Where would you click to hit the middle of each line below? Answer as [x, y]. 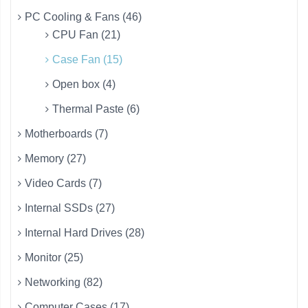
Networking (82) [64, 283]
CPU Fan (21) [86, 35]
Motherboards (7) [66, 134]
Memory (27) [55, 159]
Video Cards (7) [63, 184]
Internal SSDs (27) [70, 208]
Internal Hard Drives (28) [85, 233]
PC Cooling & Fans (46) [83, 17]
